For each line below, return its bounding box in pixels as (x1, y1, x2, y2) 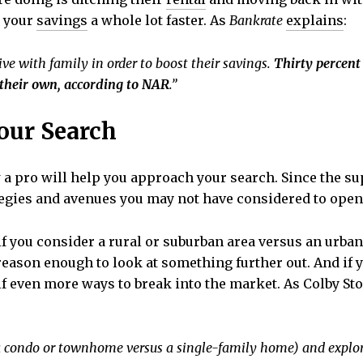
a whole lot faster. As (88, 12, 229, 29)
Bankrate (229, 12, 283, 29)
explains (286, 12, 344, 29)
